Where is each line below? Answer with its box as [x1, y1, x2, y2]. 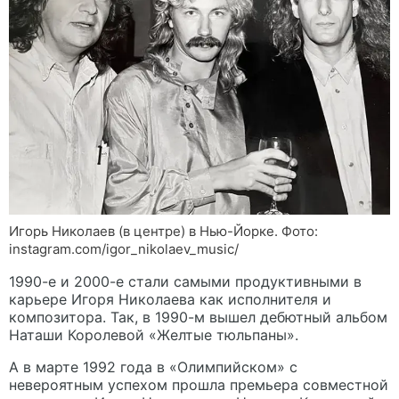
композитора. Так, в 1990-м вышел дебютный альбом [9, 308, 387, 327]
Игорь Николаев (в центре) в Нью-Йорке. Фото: [9, 223, 318, 240]
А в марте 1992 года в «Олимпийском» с [9, 358, 297, 377]
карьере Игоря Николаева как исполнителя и [9, 290, 331, 309]
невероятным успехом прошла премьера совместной [9, 376, 388, 395]
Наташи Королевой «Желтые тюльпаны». [9, 326, 298, 345]
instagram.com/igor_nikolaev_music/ [9, 240, 239, 258]
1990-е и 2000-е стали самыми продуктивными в [9, 273, 362, 291]
